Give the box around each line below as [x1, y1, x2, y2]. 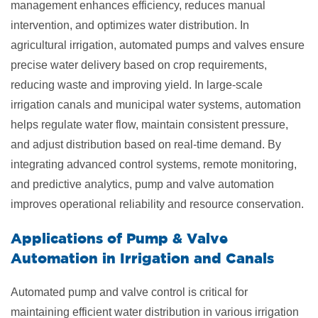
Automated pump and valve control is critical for [11, 285, 248, 298]
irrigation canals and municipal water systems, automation [11, 98, 301, 111]
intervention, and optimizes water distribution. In [11, 18, 249, 31]
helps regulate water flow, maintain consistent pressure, [11, 118, 288, 131]
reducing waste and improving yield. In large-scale [11, 78, 263, 91]
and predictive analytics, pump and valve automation [11, 177, 274, 190]
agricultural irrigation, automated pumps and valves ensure [11, 38, 305, 51]
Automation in [11, 249, 120, 266]
